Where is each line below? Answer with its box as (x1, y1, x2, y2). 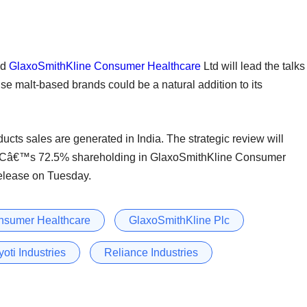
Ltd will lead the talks (201, 60, 305, 72)
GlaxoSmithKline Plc (129, 214, 230, 226)
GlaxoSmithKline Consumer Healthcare (9, 60, 201, 72)
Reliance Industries (104, 246, 198, 258)
